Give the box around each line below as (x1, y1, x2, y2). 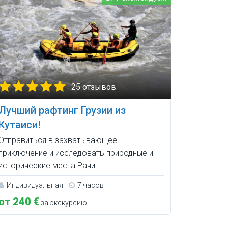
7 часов (77, 181, 104, 190)
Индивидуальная (6, 181, 63, 190)
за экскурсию (39, 198, 87, 207)
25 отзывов (71, 82, 116, 92)
